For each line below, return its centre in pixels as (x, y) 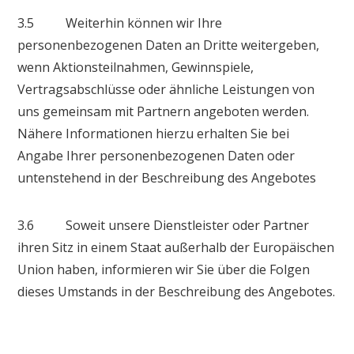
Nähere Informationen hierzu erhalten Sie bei (154, 133)
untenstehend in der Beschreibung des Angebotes (167, 177)
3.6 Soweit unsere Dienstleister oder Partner (164, 225)
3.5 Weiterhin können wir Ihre (120, 23)
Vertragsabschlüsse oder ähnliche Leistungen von (166, 89)
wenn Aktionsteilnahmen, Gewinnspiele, (136, 67)
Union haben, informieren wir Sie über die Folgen (164, 269)
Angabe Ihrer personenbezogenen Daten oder (156, 155)
